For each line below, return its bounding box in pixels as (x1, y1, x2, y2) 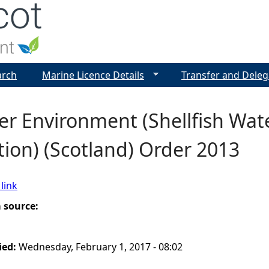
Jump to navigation (91, 2, 178, 15)
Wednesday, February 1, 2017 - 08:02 (19, 240, 183, 253)
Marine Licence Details (42, 68, 144, 82)
